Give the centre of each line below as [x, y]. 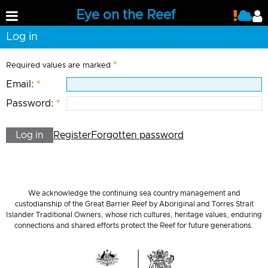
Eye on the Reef [125, 16]
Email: [20, 85]
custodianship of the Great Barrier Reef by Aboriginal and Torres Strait [134, 204]
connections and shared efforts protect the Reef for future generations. [134, 226]
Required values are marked [58, 66]
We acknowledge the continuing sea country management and [134, 193]
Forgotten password [137, 135]
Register [72, 135]
